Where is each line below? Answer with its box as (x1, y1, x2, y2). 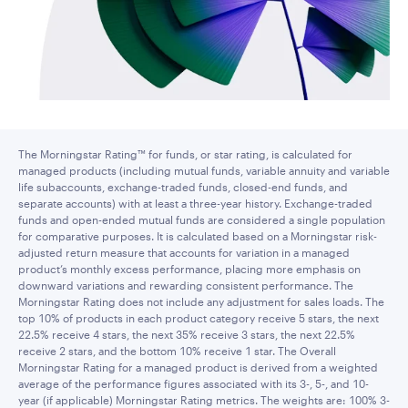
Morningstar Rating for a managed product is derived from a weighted (18, 361, 378, 373)
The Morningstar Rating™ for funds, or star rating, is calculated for (18, 148, 352, 160)
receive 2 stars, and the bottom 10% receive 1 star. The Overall (18, 344, 336, 357)
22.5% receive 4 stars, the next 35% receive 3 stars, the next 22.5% (18, 328, 355, 341)
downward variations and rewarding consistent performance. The (18, 279, 353, 291)
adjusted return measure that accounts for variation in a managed (18, 246, 350, 259)
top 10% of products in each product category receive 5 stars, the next (18, 311, 379, 324)
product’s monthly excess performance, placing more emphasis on (18, 262, 361, 275)
